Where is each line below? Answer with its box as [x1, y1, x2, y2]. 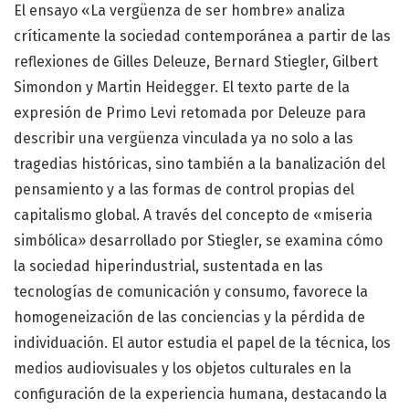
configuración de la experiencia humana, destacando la [14, 385, 387, 404]
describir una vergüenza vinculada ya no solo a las [14, 130, 353, 148]
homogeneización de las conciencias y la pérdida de [14, 309, 365, 327]
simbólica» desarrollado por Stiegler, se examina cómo [14, 232, 383, 250]
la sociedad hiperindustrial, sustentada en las [14, 257, 323, 276]
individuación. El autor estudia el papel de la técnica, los [14, 334, 391, 352]
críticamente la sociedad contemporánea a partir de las [14, 27, 391, 46]
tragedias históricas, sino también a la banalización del [14, 155, 385, 173]
